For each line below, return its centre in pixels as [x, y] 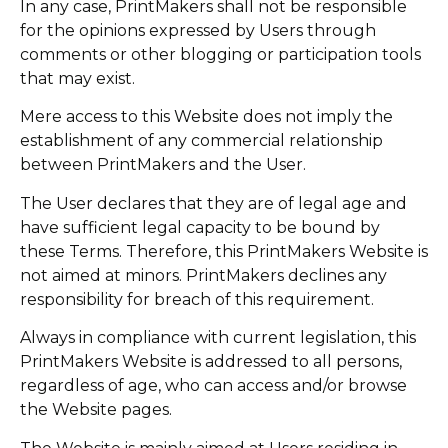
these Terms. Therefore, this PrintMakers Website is [224, 251]
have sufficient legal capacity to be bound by [200, 227]
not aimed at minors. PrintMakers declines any [203, 275]
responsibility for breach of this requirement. [197, 299]
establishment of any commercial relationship [201, 141]
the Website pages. [96, 410]
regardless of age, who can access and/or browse [213, 386]
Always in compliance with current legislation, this [218, 338]
